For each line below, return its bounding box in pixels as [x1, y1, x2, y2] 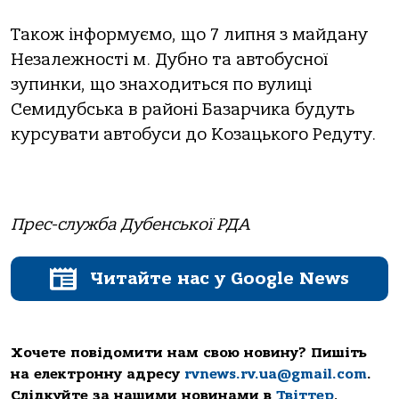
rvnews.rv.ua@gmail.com [184, 366, 367, 383]
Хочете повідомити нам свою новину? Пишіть [11, 345, 367, 362]
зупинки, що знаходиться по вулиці [11, 74, 312, 94]
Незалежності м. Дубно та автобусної [11, 49, 328, 69]
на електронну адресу [11, 366, 184, 383]
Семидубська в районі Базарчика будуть [11, 99, 354, 119]
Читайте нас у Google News [90, 268, 349, 289]
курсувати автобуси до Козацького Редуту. [11, 124, 376, 144]
